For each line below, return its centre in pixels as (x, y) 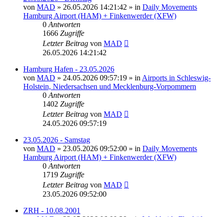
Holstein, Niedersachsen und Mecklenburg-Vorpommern (110, 86)
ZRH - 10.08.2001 (52, 210)
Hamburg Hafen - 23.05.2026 (69, 69)
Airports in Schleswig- (176, 77)
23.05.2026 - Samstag (57, 139)
